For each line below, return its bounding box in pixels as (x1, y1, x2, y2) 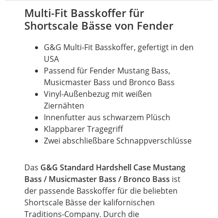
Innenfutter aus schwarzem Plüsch (44, 111, 170, 123)
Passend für (44, 65, 90, 76)
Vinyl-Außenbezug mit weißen (44, 88, 152, 99)
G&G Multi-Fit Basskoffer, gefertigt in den (44, 41, 194, 53)
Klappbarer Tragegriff (44, 123, 123, 134)
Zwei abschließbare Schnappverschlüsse (44, 135, 192, 146)
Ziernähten (44, 100, 84, 111)
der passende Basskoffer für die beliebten (24, 185, 178, 196)
